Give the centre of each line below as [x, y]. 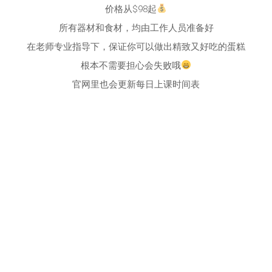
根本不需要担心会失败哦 [131, 65]
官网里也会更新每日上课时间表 [136, 84]
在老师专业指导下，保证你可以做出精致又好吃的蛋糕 [136, 46]
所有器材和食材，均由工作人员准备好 [136, 28]
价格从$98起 [131, 9]
